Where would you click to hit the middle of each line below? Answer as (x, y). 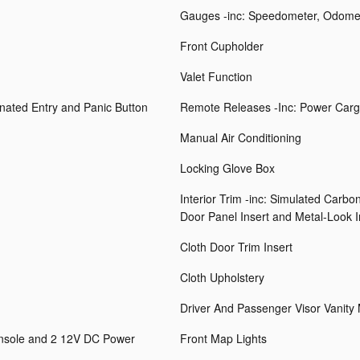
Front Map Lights (223, 339)
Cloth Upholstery (222, 278)
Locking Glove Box (227, 168)
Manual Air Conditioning (241, 138)
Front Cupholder (222, 46)
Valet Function (216, 77)
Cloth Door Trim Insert (236, 247)
